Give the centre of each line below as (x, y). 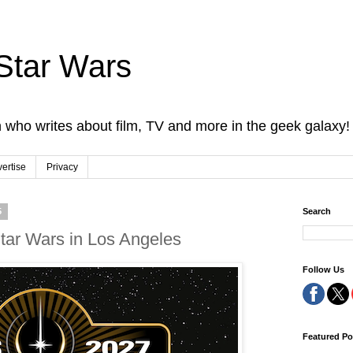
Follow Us (323, 270)
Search (317, 212)
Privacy (62, 167)
